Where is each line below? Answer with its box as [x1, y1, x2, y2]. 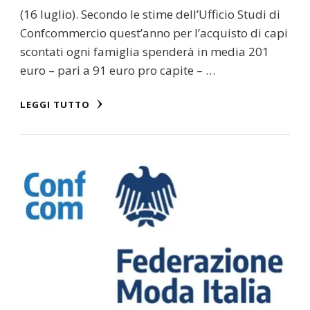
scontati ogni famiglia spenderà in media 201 [20, 43, 269, 60]
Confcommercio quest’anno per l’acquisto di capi [20, 24, 288, 41]
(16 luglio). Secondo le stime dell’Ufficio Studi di [20, 6, 280, 22]
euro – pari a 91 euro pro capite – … [20, 62, 215, 78]
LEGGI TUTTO [20, 98, 93, 111]
